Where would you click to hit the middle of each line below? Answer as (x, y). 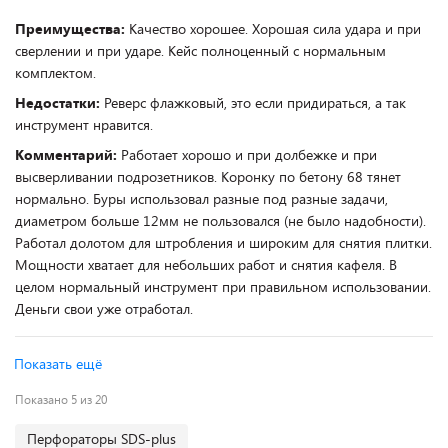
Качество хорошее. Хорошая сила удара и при (275, 28)
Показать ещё (58, 363)
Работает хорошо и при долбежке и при (249, 154)
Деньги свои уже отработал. (104, 308)
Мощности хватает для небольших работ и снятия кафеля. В (206, 264)
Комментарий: (68, 154)
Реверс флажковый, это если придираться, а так (255, 102)
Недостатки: (59, 102)
